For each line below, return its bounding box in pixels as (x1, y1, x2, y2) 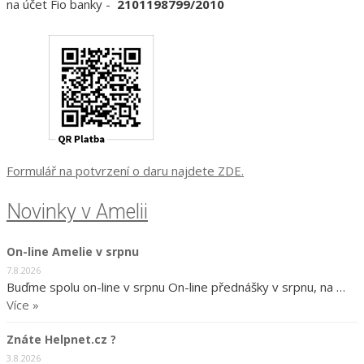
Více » (6, 297, 39, 314)
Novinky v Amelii (6, 199, 148, 223)
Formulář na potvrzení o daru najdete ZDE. (6, 162, 244, 179)
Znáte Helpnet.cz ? (6, 331, 116, 348)
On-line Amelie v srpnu (6, 244, 139, 260)
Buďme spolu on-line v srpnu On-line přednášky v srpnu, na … (6, 279, 345, 296)
